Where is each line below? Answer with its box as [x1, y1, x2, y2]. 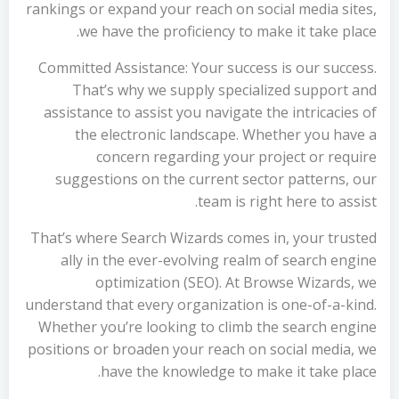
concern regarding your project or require [96, 147, 377, 167]
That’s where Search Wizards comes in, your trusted [30, 228, 377, 248]
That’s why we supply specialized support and [72, 80, 377, 100]
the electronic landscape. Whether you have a [75, 125, 377, 144]
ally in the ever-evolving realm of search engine [61, 250, 377, 270]
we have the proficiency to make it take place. [79, 21, 377, 41]
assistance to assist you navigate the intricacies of [44, 102, 377, 122]
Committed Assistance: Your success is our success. [38, 58, 377, 77]
